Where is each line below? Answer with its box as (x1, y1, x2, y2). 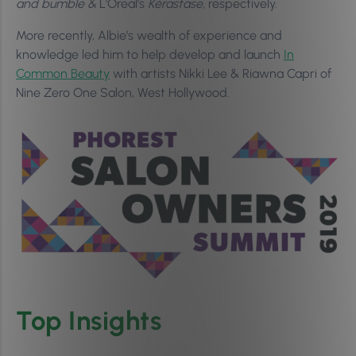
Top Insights (16, 304, 161, 336)
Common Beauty (16, 66, 110, 81)
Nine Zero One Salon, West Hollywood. (16, 85, 230, 100)
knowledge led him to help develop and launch (16, 47, 284, 62)
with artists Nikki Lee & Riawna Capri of (110, 66, 331, 81)
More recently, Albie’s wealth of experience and (16, 28, 282, 43)
